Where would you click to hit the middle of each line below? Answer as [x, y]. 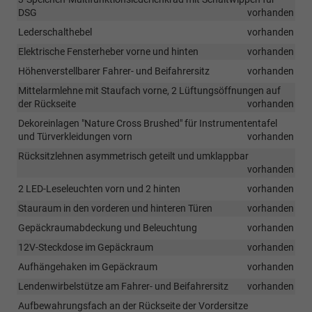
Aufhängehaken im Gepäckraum [88, 266]
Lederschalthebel [55, 32]
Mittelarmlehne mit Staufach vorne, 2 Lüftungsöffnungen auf [149, 90]
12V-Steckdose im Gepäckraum [86, 247]
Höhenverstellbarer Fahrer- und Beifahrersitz [114, 71]
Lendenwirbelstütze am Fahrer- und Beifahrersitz [123, 286]
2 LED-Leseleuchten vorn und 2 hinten [99, 188]
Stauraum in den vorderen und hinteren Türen [115, 208]
